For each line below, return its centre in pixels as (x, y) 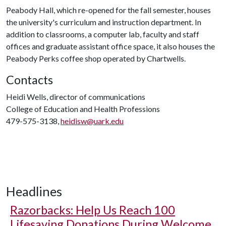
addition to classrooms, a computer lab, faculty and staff (103, 34)
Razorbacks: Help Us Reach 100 (93, 210)
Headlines (34, 191)
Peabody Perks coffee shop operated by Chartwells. (96, 58)
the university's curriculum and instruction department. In (104, 22)
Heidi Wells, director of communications (76, 96)
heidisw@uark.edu (92, 121)
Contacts (30, 79)
